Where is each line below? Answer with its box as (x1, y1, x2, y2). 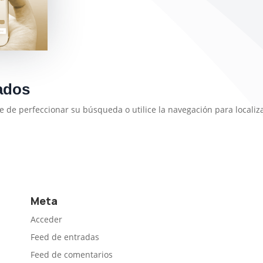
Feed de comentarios (31, 248, 113, 260)
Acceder (31, 213, 63, 225)
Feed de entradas (31, 231, 100, 242)
